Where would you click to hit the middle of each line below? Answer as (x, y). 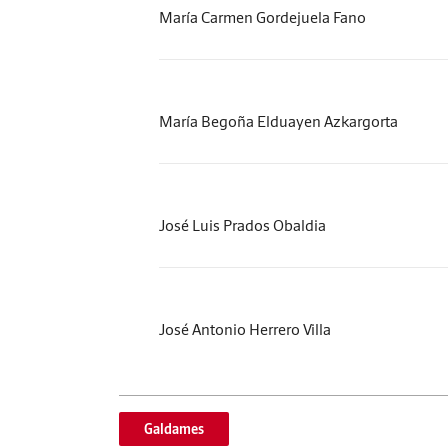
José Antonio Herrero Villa (245, 329)
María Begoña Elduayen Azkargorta (278, 121)
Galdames (174, 429)
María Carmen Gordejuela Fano (262, 17)
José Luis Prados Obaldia (242, 225)
